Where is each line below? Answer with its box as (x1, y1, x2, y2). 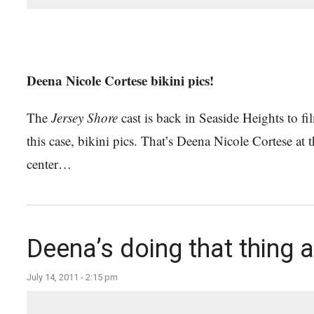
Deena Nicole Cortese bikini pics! (27, 71, 214, 90)
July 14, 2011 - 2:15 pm (27, 272, 118, 282)
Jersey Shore (51, 109, 118, 126)
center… (27, 155, 71, 172)
